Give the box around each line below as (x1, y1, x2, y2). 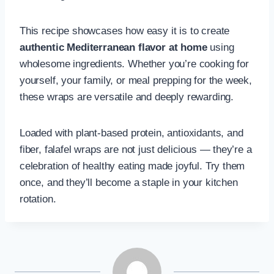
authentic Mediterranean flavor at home (20, 41, 207, 53)
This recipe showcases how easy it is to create (20, 24, 230, 37)
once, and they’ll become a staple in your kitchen (20, 176, 238, 188)
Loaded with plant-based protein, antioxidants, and (20, 127, 243, 139)
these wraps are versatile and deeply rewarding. (20, 91, 234, 103)
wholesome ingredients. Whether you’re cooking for (20, 57, 249, 70)
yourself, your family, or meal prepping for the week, (20, 74, 252, 86)
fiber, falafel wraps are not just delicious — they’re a (20, 143, 252, 155)
